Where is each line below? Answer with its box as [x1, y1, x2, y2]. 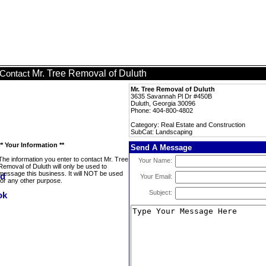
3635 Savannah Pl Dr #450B [131, 93, 212, 100]
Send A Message [131, 143, 192, 152]
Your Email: [140, 173, 172, 180]
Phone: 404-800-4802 [131, 107, 193, 114]
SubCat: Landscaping [131, 128, 192, 135]
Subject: [149, 189, 172, 196]
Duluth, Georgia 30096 [131, 100, 195, 107]
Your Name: [138, 157, 172, 164]
